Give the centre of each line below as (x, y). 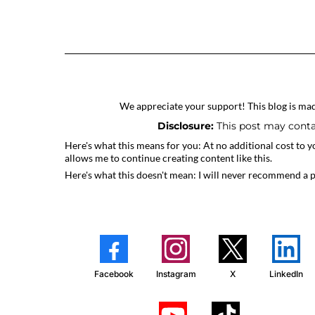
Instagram (176, 274)
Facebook (114, 274)
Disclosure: (186, 126)
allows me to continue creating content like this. (168, 158)
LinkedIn (286, 274)
